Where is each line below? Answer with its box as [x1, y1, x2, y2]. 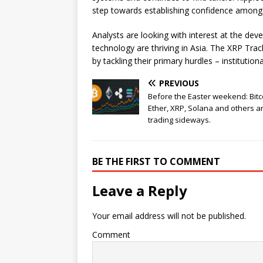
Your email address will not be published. [92, 210, 246, 222]
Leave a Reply [92, 181, 187, 201]
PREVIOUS [159, 77, 199, 89]
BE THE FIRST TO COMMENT [92, 155, 220, 168]
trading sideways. [148, 114, 211, 126]
